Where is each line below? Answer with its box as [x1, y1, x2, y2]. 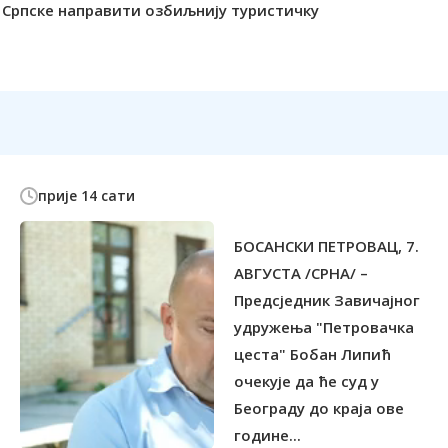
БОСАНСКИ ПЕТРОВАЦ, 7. [234, 236, 419, 257]
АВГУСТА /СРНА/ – [234, 263, 368, 284]
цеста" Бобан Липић [234, 344, 391, 365]
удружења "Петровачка [234, 317, 414, 338]
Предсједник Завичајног [234, 290, 420, 311]
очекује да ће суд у [234, 371, 379, 392]
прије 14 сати [38, 186, 135, 206]
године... [234, 425, 301, 446]
